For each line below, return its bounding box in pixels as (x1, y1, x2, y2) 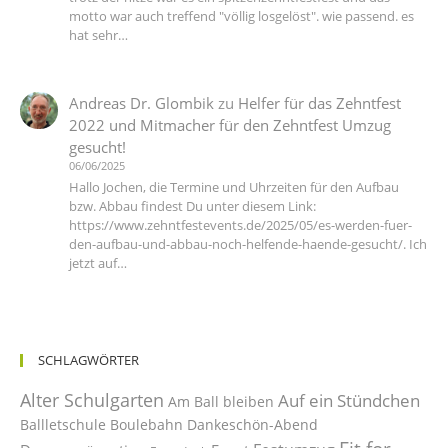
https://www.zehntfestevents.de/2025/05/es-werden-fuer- (68, 216, 412, 235)
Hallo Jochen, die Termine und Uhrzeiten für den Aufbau (68, 178, 399, 197)
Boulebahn (110, 414, 183, 434)
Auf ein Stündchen (278, 388, 420, 412)
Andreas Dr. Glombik (68, 92, 214, 113)
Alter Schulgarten (20, 387, 164, 412)
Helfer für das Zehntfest (237, 92, 401, 113)
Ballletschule (20, 414, 106, 434)
